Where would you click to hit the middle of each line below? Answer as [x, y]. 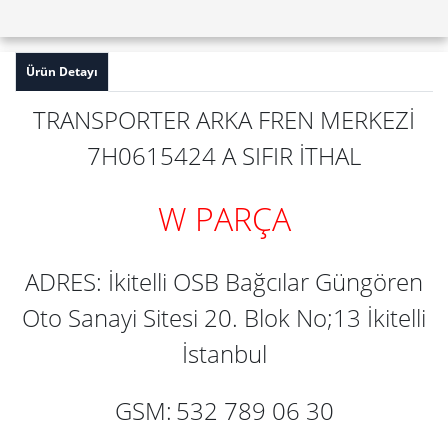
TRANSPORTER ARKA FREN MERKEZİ [224, 120]
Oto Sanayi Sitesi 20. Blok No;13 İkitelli [224, 318]
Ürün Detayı [62, 72]
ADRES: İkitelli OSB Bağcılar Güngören [224, 282]
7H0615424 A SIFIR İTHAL [224, 156]
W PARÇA [224, 219]
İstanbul [224, 354]
